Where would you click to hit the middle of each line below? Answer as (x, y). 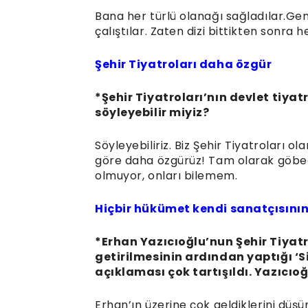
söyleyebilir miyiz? (152, 113)
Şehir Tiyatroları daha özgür (184, 65)
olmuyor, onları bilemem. (166, 176)
